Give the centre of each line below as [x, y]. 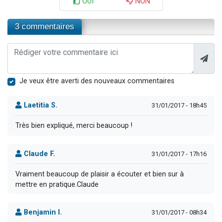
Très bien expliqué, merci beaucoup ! [74, 126]
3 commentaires [45, 26]
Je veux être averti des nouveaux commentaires [97, 81]
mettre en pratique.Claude [57, 184]
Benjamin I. [42, 212]
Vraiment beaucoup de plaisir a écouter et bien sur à [100, 174]
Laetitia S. [40, 106]
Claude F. [38, 154]
